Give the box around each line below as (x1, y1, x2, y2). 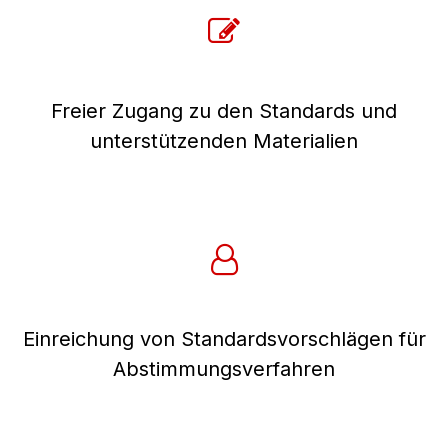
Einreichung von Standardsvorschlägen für (22, 326, 426, 351)
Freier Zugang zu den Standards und (51, 98, 397, 123)
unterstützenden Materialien (90, 128, 358, 153)
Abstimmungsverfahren (113, 356, 335, 381)
